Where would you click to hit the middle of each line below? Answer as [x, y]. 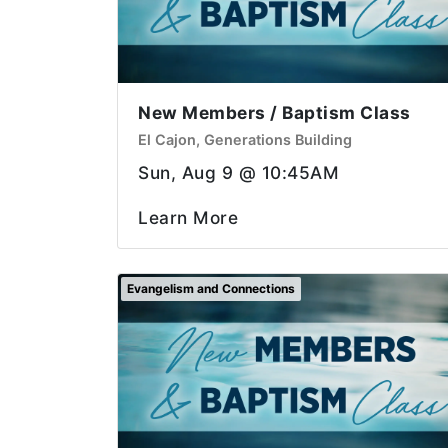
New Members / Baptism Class [274, 112]
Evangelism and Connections [211, 288]
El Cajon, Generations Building [245, 139]
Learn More [188, 217]
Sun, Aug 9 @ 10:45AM [238, 172]
